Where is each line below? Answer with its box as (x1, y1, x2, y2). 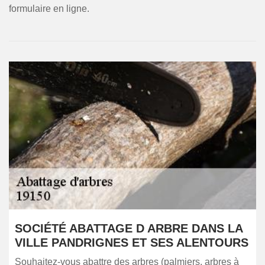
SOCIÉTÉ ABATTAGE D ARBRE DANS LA (15, 222, 243, 235)
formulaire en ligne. (9, 4, 89, 14)
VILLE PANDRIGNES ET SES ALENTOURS (15, 236, 248, 249)
